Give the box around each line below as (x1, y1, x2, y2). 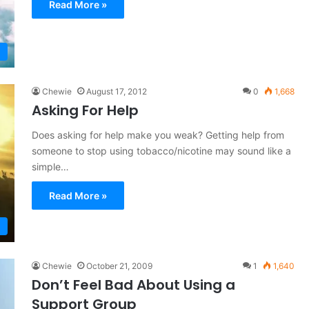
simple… (31, 160, 69, 172)
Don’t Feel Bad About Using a (31, 275, 235, 295)
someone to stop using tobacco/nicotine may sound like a (31, 144, 291, 157)
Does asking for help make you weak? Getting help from (31, 128, 284, 141)
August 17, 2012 (86, 86, 147, 97)
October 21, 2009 (86, 260, 152, 271)
